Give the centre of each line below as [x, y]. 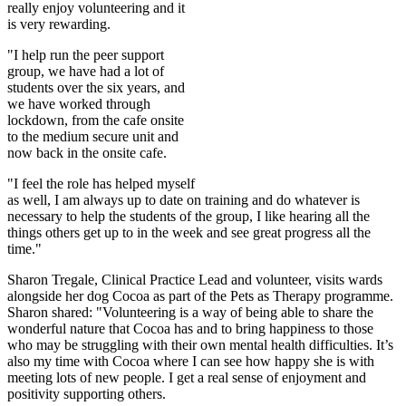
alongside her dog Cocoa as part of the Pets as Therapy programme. [200, 295]
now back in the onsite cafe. [87, 152]
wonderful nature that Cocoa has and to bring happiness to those [190, 328]
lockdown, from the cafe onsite [96, 120]
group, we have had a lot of [86, 71]
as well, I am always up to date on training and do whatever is [184, 199]
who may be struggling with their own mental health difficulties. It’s [200, 344]
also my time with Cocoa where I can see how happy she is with [191, 361]
